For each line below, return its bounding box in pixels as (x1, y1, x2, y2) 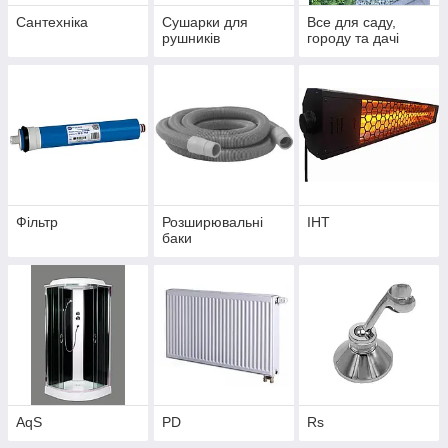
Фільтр (16, 213, 58, 230)
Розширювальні (161, 213, 263, 230)
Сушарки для (161, 13, 248, 30)
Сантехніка (16, 13, 88, 30)
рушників (161, 29, 220, 46)
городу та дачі (307, 29, 400, 46)
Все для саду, (307, 13, 397, 30)
